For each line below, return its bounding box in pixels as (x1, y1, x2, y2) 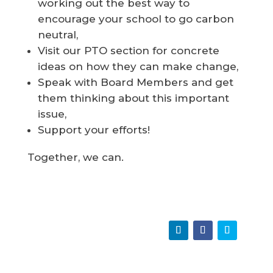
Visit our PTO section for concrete (37, 44, 219, 57)
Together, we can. (27, 151, 124, 163)
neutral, (37, 29, 78, 41)
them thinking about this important (37, 92, 229, 104)
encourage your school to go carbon (37, 13, 234, 25)
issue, (37, 108, 66, 120)
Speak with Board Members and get (37, 76, 233, 88)
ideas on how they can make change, (37, 60, 238, 73)
